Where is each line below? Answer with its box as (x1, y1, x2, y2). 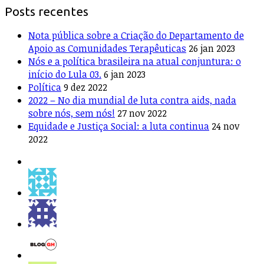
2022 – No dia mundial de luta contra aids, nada (28, 93, 236, 107)
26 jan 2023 (189, 41, 235, 55)
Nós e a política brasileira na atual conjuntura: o (28, 54, 241, 68)
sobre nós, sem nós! (28, 106, 115, 120)
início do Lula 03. (28, 67, 101, 81)
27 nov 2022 (117, 106, 167, 120)
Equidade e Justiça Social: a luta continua (28, 119, 209, 133)
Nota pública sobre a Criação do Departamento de (28, 28, 244, 42)
